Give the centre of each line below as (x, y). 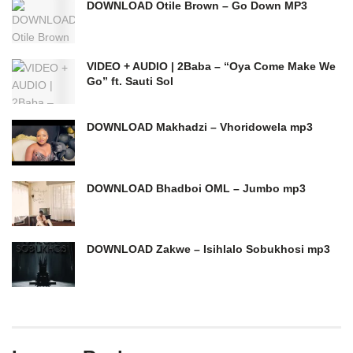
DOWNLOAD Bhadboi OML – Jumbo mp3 (196, 188)
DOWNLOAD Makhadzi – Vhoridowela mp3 (200, 127)
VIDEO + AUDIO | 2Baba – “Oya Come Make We (211, 67)
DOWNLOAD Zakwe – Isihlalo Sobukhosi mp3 (208, 249)
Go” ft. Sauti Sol (130, 82)
